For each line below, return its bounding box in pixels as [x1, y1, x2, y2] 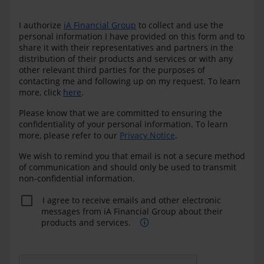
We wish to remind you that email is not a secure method [19, 150, 245, 161]
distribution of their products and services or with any [19, 53, 233, 64]
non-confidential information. [19, 173, 135, 184]
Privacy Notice [120, 130, 175, 141]
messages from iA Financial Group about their [41, 205, 223, 217]
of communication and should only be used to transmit [19, 161, 236, 173]
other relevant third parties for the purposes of [19, 64, 205, 75]
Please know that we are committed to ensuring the [19, 107, 222, 118]
